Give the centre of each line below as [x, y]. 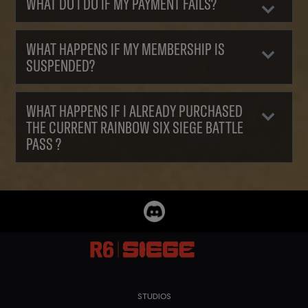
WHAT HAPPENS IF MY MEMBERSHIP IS [126, 49]
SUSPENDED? [61, 66]
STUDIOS [154, 296]
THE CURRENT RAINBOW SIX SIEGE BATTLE [64, 128]
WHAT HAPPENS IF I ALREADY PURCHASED [135, 111]
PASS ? [44, 144]
